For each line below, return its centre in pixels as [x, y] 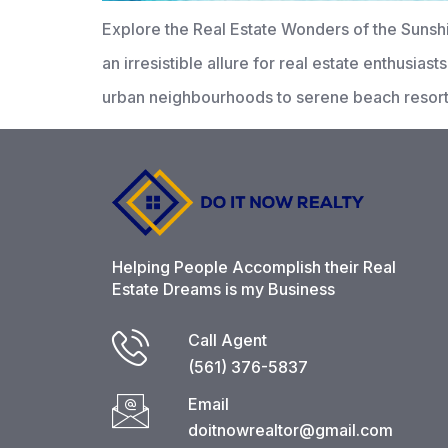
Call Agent [228, 340]
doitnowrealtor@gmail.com [291, 430]
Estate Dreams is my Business [223, 288]
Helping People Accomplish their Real [254, 266]
